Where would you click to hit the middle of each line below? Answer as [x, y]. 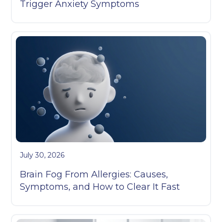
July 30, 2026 [42, 155]
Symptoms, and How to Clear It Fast [100, 187]
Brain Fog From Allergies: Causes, [94, 174]
